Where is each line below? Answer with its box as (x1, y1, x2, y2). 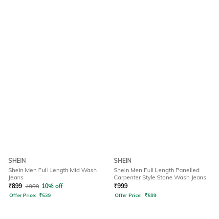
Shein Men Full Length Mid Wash (8, 166, 97, 174)
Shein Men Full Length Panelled (114, 166, 199, 174)
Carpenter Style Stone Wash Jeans (114, 174, 206, 181)
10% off (42, 182, 63, 190)
